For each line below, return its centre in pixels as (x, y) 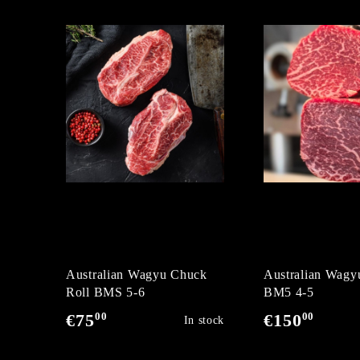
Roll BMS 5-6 (106, 292)
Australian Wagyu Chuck (137, 274)
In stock (204, 320)
